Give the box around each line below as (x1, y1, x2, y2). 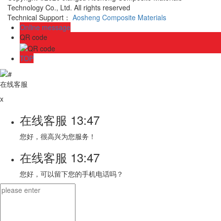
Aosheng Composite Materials (73, 12, 166, 23)
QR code (20, 32, 47, 42)
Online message (20, 22, 71, 33)
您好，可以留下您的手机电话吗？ (20, 168, 123, 179)
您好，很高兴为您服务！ (20, 131, 96, 141)
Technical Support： (7, 12, 73, 23)
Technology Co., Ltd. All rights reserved (7, 2, 130, 13)
